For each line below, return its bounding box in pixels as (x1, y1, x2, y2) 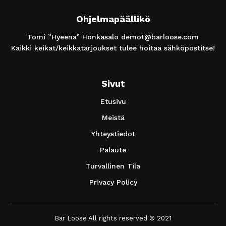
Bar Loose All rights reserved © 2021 (54, 214, 172, 222)
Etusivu (100, 97, 126, 105)
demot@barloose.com (121, 32, 199, 41)
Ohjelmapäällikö (76, 13, 150, 24)
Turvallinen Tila (86, 161, 140, 170)
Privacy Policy (89, 178, 137, 186)
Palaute (100, 145, 126, 154)
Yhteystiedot (91, 129, 135, 138)
